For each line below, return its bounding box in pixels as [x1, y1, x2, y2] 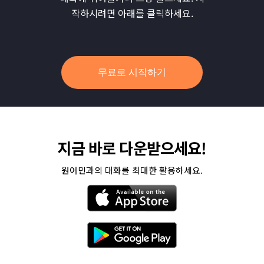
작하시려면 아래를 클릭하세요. [71, 5, 193, 20]
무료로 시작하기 [98, 66, 166, 78]
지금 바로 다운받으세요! [57, 136, 207, 159]
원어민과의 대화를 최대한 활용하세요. [61, 163, 203, 176]
